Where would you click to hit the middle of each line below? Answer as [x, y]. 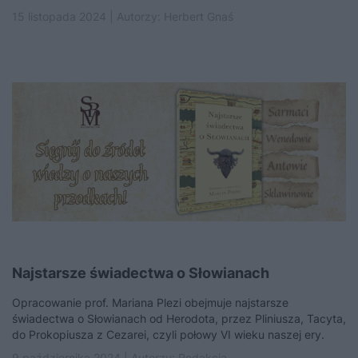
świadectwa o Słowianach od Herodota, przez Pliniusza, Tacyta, [179, 318]
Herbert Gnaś [199, 16]
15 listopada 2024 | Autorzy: [88, 16]
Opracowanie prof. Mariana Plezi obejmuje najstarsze [150, 302]
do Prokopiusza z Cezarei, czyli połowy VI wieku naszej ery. [168, 334]
